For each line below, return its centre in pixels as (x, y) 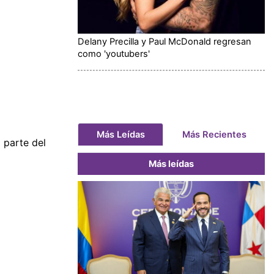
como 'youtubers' (114, 54)
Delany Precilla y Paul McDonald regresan (165, 41)
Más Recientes (214, 134)
